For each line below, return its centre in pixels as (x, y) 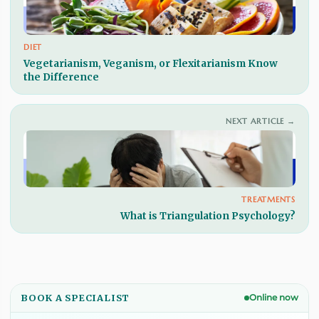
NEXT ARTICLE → (260, 121)
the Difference (61, 78)
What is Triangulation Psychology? (208, 216)
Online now (274, 298)
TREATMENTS (268, 200)
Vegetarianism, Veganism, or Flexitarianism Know (151, 64)
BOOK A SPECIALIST (75, 298)
